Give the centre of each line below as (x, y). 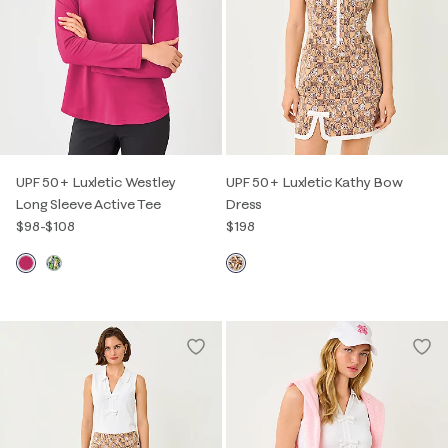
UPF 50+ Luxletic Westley (96, 181)
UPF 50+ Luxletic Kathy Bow (314, 181)
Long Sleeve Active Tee (88, 203)
